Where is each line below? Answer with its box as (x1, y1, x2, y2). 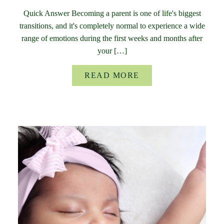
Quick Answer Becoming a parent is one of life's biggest (23, 9, 201, 18)
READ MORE (84, 71, 139, 80)
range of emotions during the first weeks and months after (21, 34, 202, 43)
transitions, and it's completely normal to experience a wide (19, 21, 205, 30)
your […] (97, 46, 127, 55)
